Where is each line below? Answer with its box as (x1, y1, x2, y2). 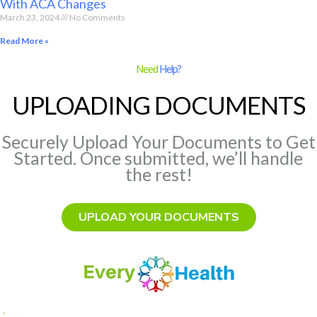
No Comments (68, 11, 125, 23)
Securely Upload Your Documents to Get (1, 130, 316, 152)
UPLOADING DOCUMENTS (11, 89, 306, 120)
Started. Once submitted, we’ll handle (14, 146, 303, 168)
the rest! (125, 163, 192, 185)
